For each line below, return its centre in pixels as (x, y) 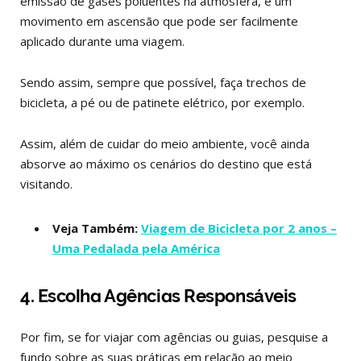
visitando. (46, 183)
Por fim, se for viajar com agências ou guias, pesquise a (174, 336)
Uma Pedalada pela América (136, 248)
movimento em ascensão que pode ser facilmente (159, 21)
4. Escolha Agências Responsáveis (158, 295)
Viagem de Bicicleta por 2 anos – (239, 228)
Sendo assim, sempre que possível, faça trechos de (163, 82)
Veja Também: (97, 228)
